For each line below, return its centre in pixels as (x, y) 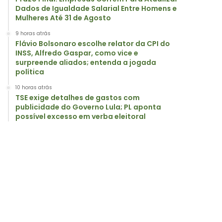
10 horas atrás (34, 87)
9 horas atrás (33, 33)
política (30, 72)
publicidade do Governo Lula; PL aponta (88, 107)
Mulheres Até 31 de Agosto (63, 18)
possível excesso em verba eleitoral (81, 116)
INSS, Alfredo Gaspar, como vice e (77, 53)
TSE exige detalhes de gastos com (78, 98)
